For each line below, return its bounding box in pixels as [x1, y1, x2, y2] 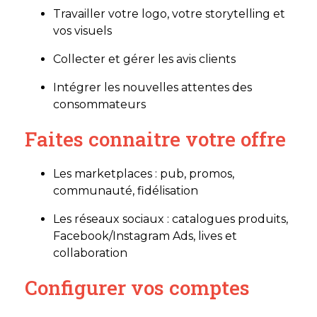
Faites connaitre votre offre [25, 126, 286, 153]
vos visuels [53, 24, 112, 38]
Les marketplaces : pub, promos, [53, 167, 234, 181]
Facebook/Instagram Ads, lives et [53, 229, 237, 243]
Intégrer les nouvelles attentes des [53, 81, 252, 95]
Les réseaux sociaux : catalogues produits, [53, 212, 288, 226]
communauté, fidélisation [53, 184, 198, 198]
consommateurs [53, 98, 146, 112]
